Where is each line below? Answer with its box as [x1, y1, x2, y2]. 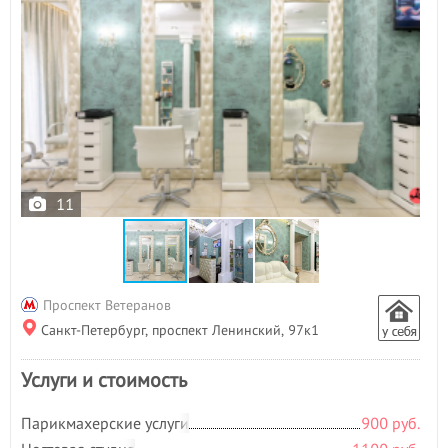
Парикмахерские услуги [21, 413, 189, 433]
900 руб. [361, 413, 420, 433]
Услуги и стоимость [21, 367, 187, 392]
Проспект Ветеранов [43, 296, 171, 313]
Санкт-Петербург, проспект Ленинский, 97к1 [41, 321, 319, 338]
